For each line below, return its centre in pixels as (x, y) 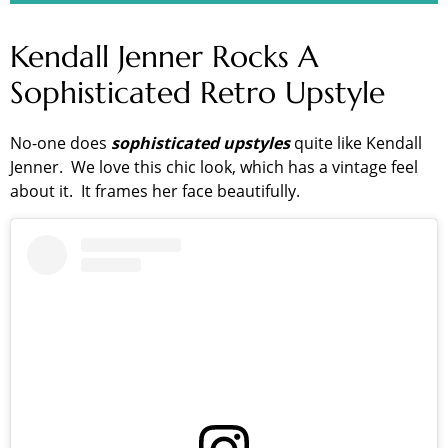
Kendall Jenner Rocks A (164, 57)
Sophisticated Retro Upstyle (197, 93)
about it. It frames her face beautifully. (157, 191)
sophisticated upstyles (200, 143)
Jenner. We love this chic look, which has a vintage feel (214, 167)
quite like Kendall (356, 143)
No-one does (60, 143)
